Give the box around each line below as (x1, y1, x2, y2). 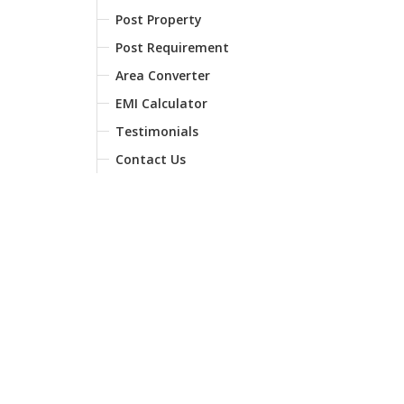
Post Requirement (115, 38, 229, 56)
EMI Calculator (115, 94, 207, 112)
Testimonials (115, 122, 198, 140)
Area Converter (115, 66, 210, 84)
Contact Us (115, 150, 186, 168)
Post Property (115, 10, 202, 28)
